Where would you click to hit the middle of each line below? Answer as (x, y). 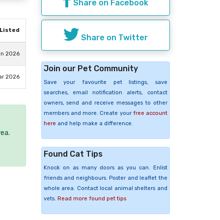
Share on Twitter (113, 37)
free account (150, 113)
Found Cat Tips (73, 154)
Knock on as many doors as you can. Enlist (105, 167)
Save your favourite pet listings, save (105, 82)
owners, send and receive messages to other (105, 103)
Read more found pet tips (92, 198)
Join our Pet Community (91, 68)
